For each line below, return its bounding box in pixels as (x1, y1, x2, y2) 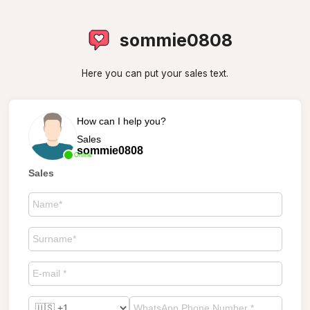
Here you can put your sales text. (82, 68, 228, 79)
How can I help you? (76, 115, 166, 127)
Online (73, 151, 92, 158)
